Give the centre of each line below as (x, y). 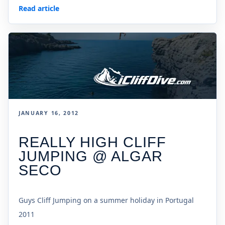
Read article (39, 8)
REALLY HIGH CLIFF (93, 142)
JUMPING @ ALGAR (91, 156)
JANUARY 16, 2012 (49, 113)
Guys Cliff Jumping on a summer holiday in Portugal (106, 200)
